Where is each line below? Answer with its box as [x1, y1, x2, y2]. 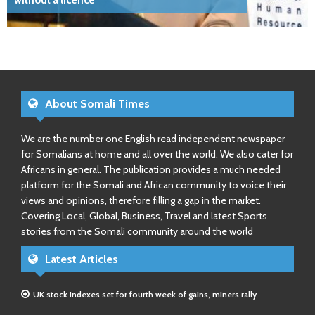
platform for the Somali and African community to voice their [21, 179, 286, 191]
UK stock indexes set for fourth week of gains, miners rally [33, 289, 257, 300]
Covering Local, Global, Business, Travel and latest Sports [21, 210, 267, 222]
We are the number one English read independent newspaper [21, 132, 285, 145]
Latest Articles [45, 252, 118, 266]
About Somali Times [45, 97, 150, 110]
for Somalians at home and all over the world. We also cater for [21, 148, 293, 160]
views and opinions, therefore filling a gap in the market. [21, 194, 261, 207]
